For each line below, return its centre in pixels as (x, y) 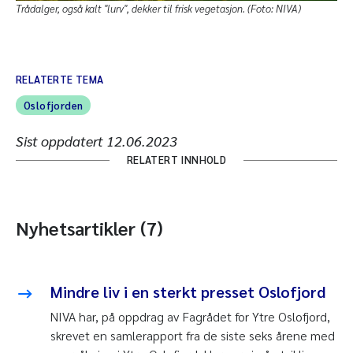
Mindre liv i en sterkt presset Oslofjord (188, 292)
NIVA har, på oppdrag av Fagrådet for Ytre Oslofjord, (190, 317)
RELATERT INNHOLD (176, 160)
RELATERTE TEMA (60, 80)
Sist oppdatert (61, 141)
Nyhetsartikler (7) (89, 228)
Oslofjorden (54, 106)
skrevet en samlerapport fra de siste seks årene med (193, 336)
